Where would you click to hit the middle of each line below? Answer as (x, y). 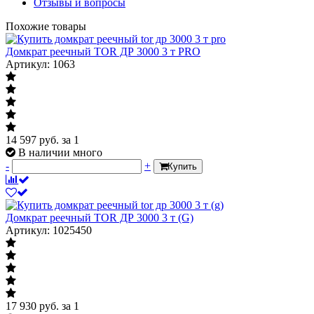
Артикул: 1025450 (49, 230)
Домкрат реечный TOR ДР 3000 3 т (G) (100, 217)
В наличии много (60, 152)
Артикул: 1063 (40, 64)
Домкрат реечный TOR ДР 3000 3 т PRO (103, 51)
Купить (182, 166)
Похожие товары (46, 26)
